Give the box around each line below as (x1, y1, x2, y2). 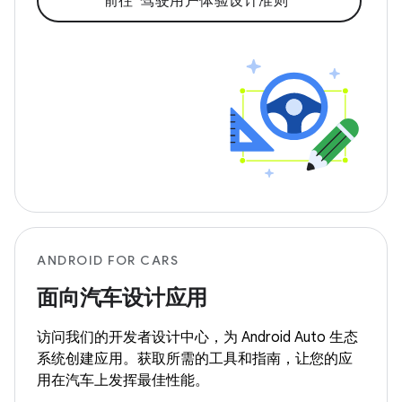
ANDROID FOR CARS (37, 252, 179, 268)
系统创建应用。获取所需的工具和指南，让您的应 (37, 350, 353, 368)
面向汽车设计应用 (37, 284, 207, 311)
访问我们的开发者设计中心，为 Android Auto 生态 (37, 328, 358, 346)
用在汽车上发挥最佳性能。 (37, 371, 209, 389)
